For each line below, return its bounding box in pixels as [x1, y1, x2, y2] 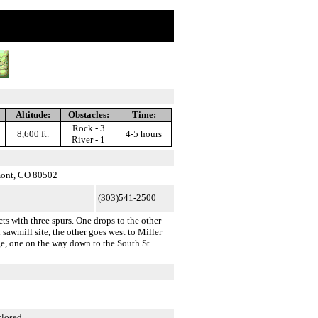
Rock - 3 [72, 123, 105, 133]
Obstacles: [67, 109, 109, 120]
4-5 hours [126, 128, 162, 139]
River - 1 [72, 134, 105, 145]
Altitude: [16, 109, 50, 120]
